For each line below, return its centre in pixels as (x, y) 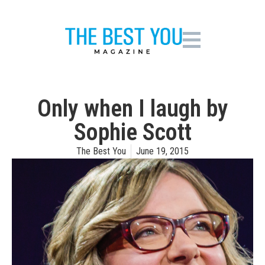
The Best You (101, 151)
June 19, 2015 (162, 151)
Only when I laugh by (132, 109)
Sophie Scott (132, 132)
